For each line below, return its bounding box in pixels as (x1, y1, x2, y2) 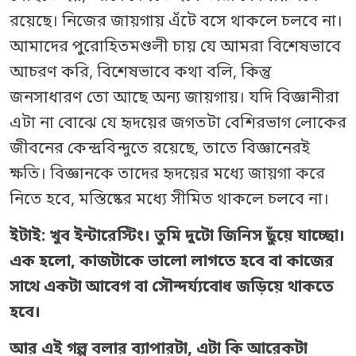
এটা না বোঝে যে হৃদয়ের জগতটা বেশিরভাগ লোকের (10, 114, 346, 135)
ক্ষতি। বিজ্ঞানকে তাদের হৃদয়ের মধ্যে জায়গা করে (10, 164, 325, 186)
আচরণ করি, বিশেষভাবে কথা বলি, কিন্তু (10, 63, 272, 84)
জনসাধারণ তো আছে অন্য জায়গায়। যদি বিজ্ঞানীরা (10, 88, 339, 110)
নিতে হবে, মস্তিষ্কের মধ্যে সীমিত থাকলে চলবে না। (10, 190, 329, 211)
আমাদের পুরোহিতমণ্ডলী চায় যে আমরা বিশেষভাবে (10, 37, 341, 59)
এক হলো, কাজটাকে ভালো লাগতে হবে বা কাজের (10, 252, 334, 273)
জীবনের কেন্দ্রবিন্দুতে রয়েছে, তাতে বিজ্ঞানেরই (10, 139, 310, 161)
